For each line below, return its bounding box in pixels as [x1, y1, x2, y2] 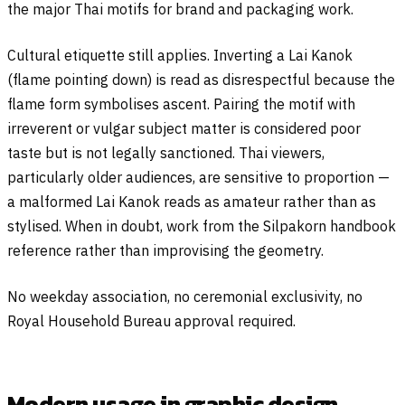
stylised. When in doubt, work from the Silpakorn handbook [7, 216, 396, 235]
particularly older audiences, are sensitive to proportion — [7, 167, 390, 186]
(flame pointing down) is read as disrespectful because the [7, 70, 395, 89]
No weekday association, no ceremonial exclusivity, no [7, 287, 363, 306]
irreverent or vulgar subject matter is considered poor [7, 118, 361, 137]
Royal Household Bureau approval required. [7, 311, 296, 330]
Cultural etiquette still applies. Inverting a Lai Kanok [7, 45, 353, 64]
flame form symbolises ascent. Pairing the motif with [7, 94, 355, 113]
